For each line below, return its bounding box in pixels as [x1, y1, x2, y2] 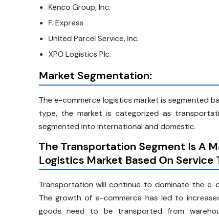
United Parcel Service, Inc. [48, 33, 139, 44]
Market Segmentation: [38, 68, 152, 83]
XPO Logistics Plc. [48, 49, 111, 60]
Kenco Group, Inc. [48, 2, 110, 13]
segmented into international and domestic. [38, 121, 196, 132]
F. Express [48, 18, 84, 28]
